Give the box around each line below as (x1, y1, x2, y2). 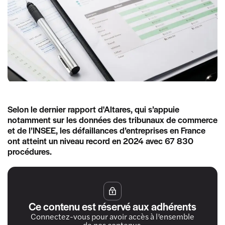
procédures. (8, 145, 52, 157)
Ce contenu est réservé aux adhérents (29, 198, 196, 213)
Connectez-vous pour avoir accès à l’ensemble (31, 210, 194, 222)
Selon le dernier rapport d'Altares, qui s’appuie (8, 102, 179, 115)
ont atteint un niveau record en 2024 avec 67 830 (8, 134, 193, 147)
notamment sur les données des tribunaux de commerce (8, 113, 217, 126)
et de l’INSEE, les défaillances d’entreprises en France (8, 124, 205, 136)
